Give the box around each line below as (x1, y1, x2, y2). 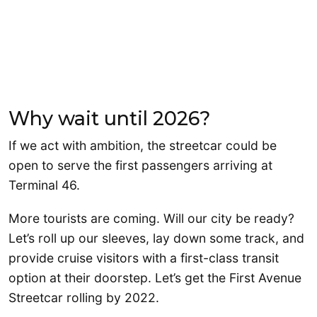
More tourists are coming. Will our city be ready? (8, 211, 294, 226)
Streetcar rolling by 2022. (8, 290, 159, 306)
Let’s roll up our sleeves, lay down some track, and (8, 231, 304, 246)
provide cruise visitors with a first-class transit (8, 250, 279, 266)
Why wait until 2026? (8, 106, 210, 130)
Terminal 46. (8, 177, 80, 192)
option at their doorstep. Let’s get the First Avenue (8, 270, 301, 286)
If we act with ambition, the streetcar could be (8, 137, 277, 153)
